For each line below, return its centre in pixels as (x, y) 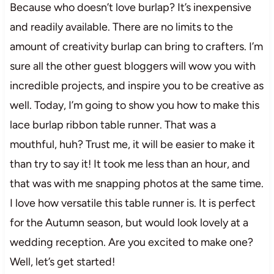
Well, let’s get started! (62, 261)
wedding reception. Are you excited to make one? (131, 242)
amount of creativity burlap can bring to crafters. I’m (136, 46)
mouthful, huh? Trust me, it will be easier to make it (132, 144)
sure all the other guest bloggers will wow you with (132, 66)
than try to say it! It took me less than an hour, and (130, 164)
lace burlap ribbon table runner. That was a (113, 124)
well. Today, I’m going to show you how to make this (134, 105)
